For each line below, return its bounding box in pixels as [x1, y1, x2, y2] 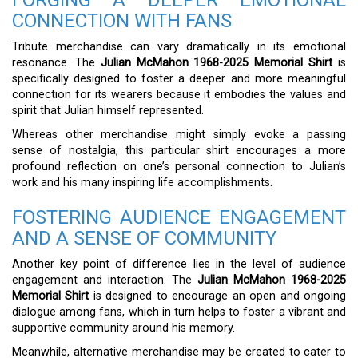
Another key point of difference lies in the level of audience [12, 257, 346, 271]
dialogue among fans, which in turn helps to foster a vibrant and [12, 305, 346, 319]
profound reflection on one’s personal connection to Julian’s [12, 160, 346, 173]
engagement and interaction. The [12, 273, 197, 287]
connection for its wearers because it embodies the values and [12, 88, 346, 101]
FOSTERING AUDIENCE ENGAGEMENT [12, 206, 346, 229]
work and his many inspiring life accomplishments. [12, 176, 272, 189]
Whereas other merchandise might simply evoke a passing [12, 128, 346, 141]
